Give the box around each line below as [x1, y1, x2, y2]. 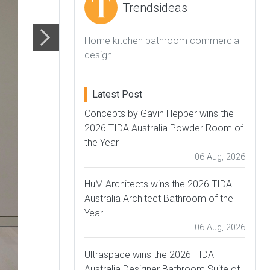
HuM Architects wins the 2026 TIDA [84, 178, 232, 190]
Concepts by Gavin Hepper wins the [84, 108, 234, 119]
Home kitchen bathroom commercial [84, 35, 241, 46]
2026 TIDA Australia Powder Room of [84, 122, 243, 134]
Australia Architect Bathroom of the [84, 193, 233, 204]
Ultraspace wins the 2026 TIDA [84, 249, 214, 260]
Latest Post [92, 89, 142, 100]
